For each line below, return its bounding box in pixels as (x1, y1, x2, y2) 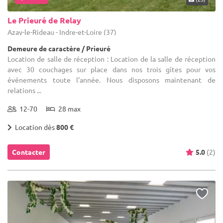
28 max (55, 104, 81, 113)
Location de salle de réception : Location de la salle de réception (7, 54, 216, 63)
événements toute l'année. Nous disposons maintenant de (7, 75, 216, 84)
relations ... (7, 85, 41, 95)
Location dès (12, 122, 56, 131)
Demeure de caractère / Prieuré (7, 43, 111, 53)
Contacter (12, 147, 45, 156)
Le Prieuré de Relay (7, 14, 81, 25)
